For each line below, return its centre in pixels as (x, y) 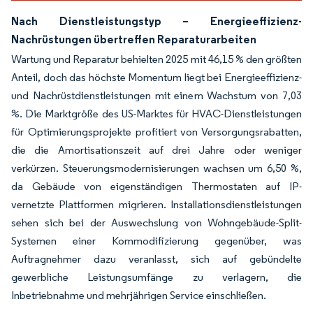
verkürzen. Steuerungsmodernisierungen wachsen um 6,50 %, (156, 168)
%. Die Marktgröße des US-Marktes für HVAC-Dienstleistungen (156, 113)
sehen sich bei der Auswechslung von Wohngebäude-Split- (156, 222)
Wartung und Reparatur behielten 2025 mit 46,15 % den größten (156, 59)
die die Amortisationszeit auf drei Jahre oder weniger (156, 150)
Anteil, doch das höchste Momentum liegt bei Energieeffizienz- (156, 77)
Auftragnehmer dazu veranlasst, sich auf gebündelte (156, 259)
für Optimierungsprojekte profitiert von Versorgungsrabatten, (156, 131)
